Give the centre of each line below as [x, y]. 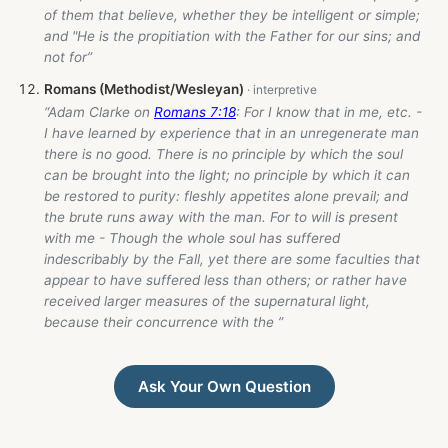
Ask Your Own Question [224, 386]
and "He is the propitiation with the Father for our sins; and [232, 36]
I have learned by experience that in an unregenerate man [231, 132]
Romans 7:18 [195, 111]
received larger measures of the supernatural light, [207, 300]
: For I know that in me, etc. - [329, 111]
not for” [68, 57]
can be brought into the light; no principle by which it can [227, 174]
